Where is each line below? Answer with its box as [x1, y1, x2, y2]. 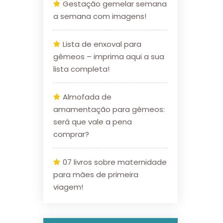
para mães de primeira [53, 169, 138, 180]
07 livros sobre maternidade [63, 157, 167, 167]
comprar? [53, 129, 89, 139]
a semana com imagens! [53, 11, 146, 21]
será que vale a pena [53, 116, 132, 127]
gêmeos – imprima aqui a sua [53, 51, 164, 62]
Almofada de [63, 92, 111, 102]
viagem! [53, 182, 83, 192]
